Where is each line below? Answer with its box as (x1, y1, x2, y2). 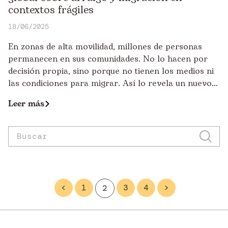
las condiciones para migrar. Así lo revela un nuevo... (8, 77, 218, 90)
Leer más (8, 97, 44, 110)
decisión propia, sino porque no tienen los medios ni (8, 65, 214, 77)
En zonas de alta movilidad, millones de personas (8, 40, 202, 53)
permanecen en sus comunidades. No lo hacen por (8, 52, 208, 65)
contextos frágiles (8, 2, 94, 18)
